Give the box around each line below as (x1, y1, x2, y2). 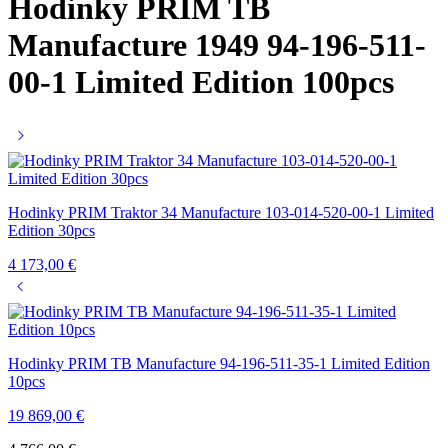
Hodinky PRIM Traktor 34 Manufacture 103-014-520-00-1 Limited (8, 203, 434, 221)
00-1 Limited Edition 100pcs (8, 64, 394, 101)
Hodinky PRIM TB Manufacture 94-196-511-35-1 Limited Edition (8, 354, 430, 372)
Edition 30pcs (8, 221, 95, 239)
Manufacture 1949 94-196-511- (8, 27, 426, 64)
